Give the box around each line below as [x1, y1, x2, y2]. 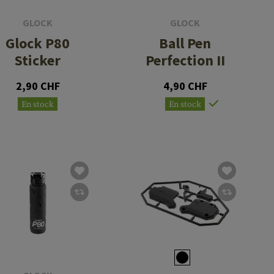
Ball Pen [159, 33, 212, 53]
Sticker [15, 50, 61, 70]
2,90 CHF [15, 78, 60, 93]
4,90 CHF [163, 78, 207, 93]
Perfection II [145, 50, 225, 70]
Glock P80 [6, 33, 70, 53]
